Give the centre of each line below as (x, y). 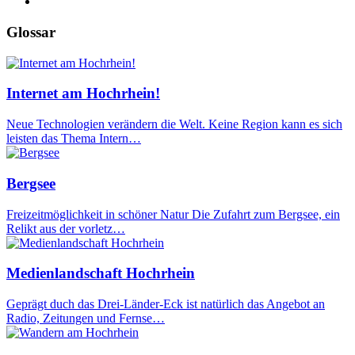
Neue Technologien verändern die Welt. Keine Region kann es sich (174, 124)
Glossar (31, 32)
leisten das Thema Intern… (74, 139)
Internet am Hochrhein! (83, 94)
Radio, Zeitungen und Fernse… (86, 319)
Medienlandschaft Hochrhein (101, 273)
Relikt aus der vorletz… (66, 228)
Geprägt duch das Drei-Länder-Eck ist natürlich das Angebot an (166, 304)
